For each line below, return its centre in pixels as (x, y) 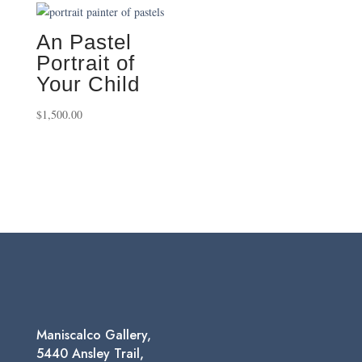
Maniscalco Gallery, (93, 335)
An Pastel (84, 42)
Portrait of (85, 63)
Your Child (88, 84)
